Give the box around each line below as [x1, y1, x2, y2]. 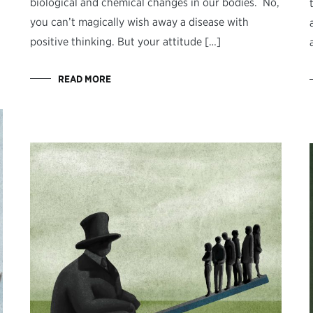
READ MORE [58, 73, 111, 85]
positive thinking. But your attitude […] [30, 35, 221, 49]
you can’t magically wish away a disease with [30, 15, 249, 29]
